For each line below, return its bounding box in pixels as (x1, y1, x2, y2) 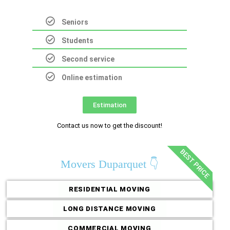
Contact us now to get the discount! (56, 121, 162, 129)
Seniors (62, 17, 89, 26)
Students (62, 36, 94, 45)
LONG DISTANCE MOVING (63, 204, 156, 213)
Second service (62, 54, 115, 63)
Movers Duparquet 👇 (60, 157, 159, 170)
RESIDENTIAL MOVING (69, 185, 150, 193)
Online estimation (62, 73, 123, 82)
